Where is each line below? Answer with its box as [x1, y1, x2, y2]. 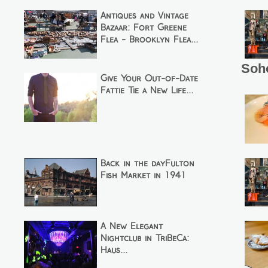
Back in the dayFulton [100, 159, 194, 168]
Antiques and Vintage [100, 11, 188, 20]
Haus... [100, 246, 127, 255]
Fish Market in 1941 [100, 171, 186, 180]
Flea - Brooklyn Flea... [100, 35, 198, 44]
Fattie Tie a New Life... [100, 87, 193, 96]
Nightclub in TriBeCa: [100, 234, 189, 243]
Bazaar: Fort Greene [100, 23, 187, 32]
